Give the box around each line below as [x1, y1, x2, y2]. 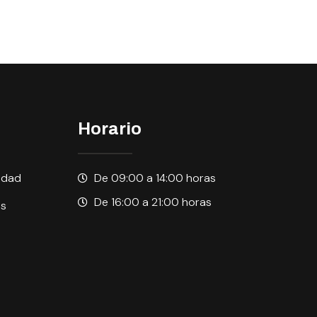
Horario [78, 119, 142, 138]
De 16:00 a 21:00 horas [93, 194, 212, 209]
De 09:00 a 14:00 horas [93, 170, 216, 185]
